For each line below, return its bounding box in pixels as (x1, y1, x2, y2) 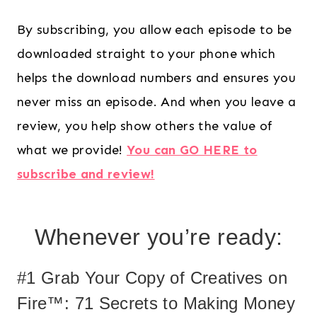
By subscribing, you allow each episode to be (17, 22, 292, 38)
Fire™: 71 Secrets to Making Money (17, 294, 295, 313)
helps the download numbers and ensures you (17, 70, 296, 86)
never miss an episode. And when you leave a (17, 94, 296, 110)
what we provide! (17, 142, 127, 158)
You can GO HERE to (127, 142, 258, 158)
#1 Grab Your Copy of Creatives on (17, 268, 287, 288)
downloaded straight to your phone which (17, 46, 276, 62)
